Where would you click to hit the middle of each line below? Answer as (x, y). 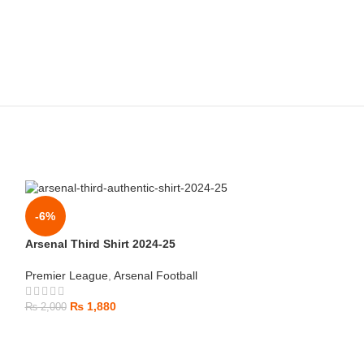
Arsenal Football (155, 275)
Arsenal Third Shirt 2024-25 (100, 243)
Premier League (66, 275)
